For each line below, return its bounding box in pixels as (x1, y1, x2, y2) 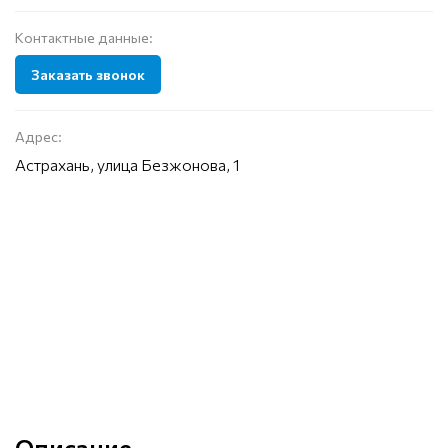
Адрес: (15, 128, 62, 146)
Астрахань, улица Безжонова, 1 (15, 155, 240, 175)
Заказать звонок (31, 66, 145, 84)
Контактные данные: (15, 29, 153, 47)
